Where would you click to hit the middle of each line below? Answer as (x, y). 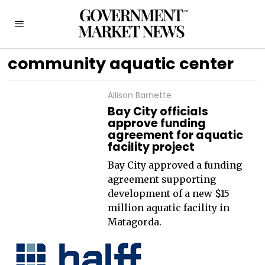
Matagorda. (134, 222)
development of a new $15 (168, 193)
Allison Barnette (139, 95)
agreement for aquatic (175, 135)
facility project (151, 147)
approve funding (156, 123)
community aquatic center (121, 64)
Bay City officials (158, 112)
